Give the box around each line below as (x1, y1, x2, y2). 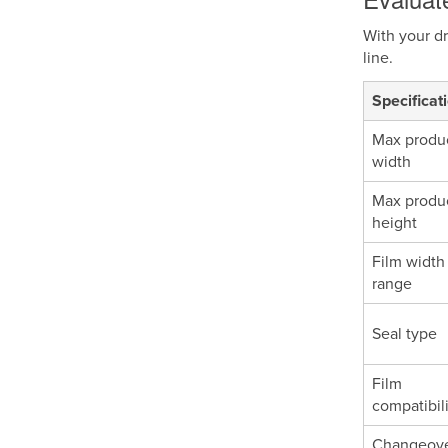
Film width (372, 252, 445, 272)
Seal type (372, 324, 437, 344)
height (372, 213, 417, 233)
